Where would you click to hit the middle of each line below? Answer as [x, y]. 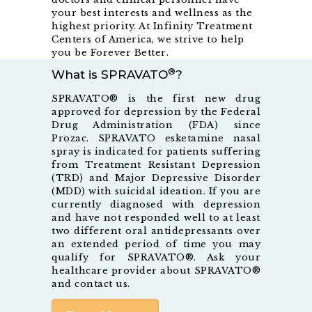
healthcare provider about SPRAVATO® [156, 271]
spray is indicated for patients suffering [156, 152]
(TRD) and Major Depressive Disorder [156, 178]
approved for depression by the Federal [156, 112]
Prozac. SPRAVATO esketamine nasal [156, 139]
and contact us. [91, 284]
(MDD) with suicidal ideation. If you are [156, 192]
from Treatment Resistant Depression [156, 165]
